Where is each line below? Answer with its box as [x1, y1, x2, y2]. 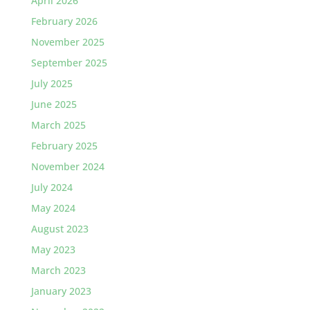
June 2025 [30, 98, 77, 111]
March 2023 [30, 264, 86, 277]
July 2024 [30, 181, 73, 194]
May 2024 [30, 201, 75, 215]
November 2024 [30, 160, 104, 173]
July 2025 [30, 77, 73, 90]
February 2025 [30, 139, 98, 152]
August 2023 [30, 222, 89, 235]
